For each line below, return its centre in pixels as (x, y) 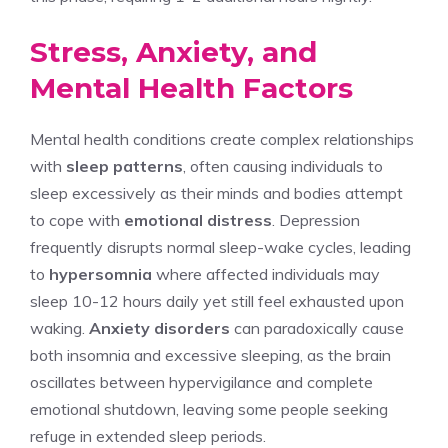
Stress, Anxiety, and (173, 51)
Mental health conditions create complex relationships (222, 138)
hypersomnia (100, 273)
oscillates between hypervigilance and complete (201, 381)
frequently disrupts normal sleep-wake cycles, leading (220, 246)
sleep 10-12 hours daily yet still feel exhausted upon (217, 300)
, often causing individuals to (283, 165)
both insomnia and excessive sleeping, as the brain (210, 354)
